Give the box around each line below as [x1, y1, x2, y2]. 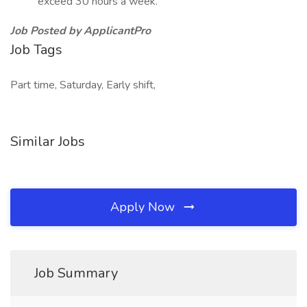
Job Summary [34, 264, 118, 282]
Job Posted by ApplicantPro [10, 23, 151, 38]
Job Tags [10, 40, 62, 59]
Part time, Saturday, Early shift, [10, 77, 156, 93]
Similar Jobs [10, 132, 85, 151]
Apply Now [110, 199, 178, 215]
